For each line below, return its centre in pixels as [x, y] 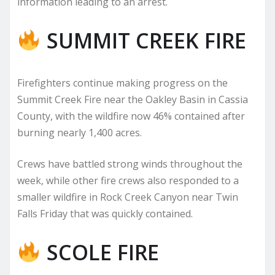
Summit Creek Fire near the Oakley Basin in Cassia [133, 99]
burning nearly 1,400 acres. [79, 132]
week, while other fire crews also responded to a [128, 180]
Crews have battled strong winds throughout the [130, 164]
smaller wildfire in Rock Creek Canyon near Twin [128, 197]
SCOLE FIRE [100, 252]
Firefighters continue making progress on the [122, 83]
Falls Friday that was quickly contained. [105, 213]
